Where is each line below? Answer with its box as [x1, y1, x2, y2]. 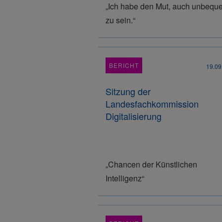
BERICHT [109, 61, 139, 69]
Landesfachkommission [106, 97, 199, 110]
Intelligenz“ [106, 172, 144, 184]
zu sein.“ [106, 14, 135, 26]
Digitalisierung [106, 110, 162, 122]
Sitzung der [106, 85, 151, 98]
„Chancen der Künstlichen [106, 159, 197, 170]
